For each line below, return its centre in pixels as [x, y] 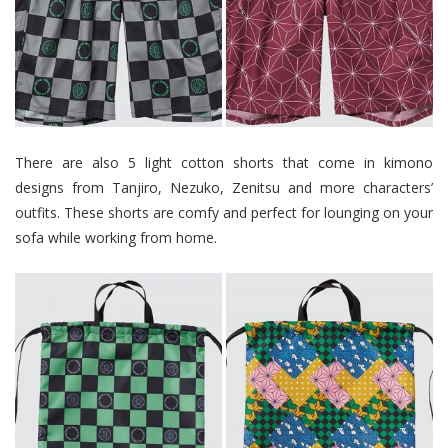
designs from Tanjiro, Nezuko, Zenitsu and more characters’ [224, 187]
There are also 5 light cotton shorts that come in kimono [224, 162]
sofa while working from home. [116, 237]
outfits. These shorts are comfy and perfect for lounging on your [224, 212]
